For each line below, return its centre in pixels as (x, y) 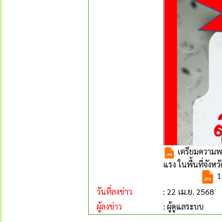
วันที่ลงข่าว (111, 192)
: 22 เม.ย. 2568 (189, 192)
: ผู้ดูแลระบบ (183, 206)
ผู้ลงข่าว (105, 206)
